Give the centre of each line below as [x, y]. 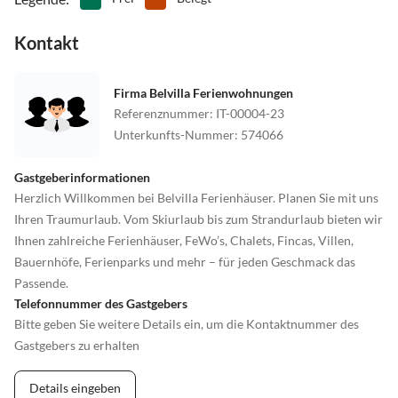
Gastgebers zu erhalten [77, 345]
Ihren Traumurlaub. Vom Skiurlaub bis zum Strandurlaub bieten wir [199, 219]
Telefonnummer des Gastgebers [101, 303]
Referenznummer [162, 113]
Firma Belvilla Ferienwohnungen [203, 92]
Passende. [41, 283]
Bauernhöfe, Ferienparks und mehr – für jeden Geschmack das [185, 261]
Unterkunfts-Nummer [174, 134]
